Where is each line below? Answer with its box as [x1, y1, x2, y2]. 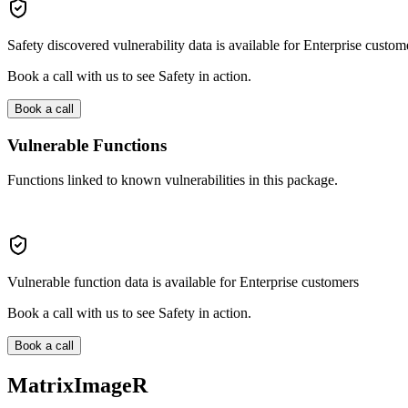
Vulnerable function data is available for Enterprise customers [7, 274, 359, 291]
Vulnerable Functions [7, 135, 167, 155]
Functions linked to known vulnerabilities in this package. [7, 172, 338, 189]
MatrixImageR [7, 373, 148, 398]
